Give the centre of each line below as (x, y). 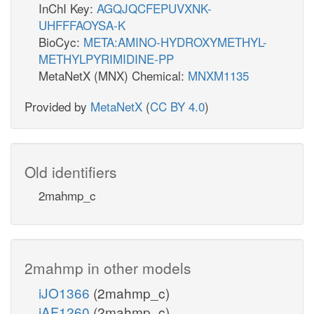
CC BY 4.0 (177, 106)
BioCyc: (61, 41)
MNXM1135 (218, 75)
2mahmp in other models (108, 267)
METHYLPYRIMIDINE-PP (106, 58)
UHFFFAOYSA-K (82, 25)
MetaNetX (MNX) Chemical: (113, 75)
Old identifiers (71, 171)
